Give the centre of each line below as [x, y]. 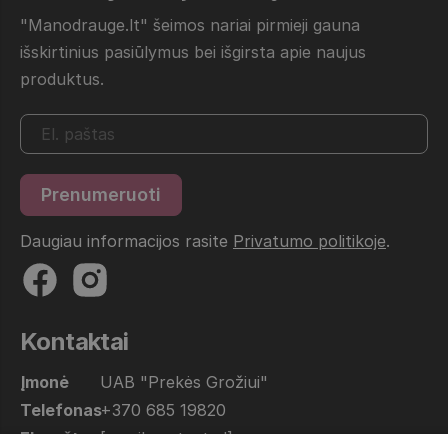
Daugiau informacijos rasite [126, 240]
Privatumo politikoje [309, 240]
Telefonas [61, 409]
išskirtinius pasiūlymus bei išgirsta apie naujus [193, 51]
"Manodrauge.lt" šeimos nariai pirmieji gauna [190, 24]
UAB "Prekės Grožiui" [184, 381]
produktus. [62, 78]
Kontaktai [74, 341]
